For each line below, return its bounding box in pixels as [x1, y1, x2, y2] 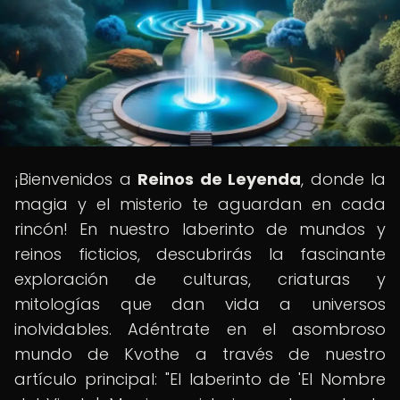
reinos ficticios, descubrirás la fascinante [14, 243, 386, 265]
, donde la [301, 168, 386, 190]
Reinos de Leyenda [137, 168, 301, 190]
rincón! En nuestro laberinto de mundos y [14, 218, 386, 240]
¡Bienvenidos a [14, 168, 137, 190]
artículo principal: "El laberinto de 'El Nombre [14, 368, 386, 390]
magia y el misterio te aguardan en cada [14, 193, 386, 215]
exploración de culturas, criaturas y [14, 268, 386, 290]
